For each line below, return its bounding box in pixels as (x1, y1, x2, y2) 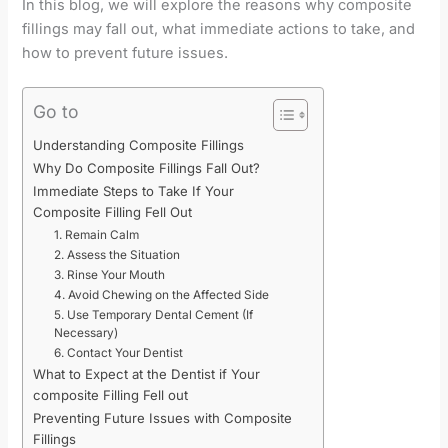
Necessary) (54, 326, 119, 341)
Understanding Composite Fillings (33, 137, 245, 154)
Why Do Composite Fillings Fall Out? (33, 160, 261, 177)
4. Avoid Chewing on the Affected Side (54, 288, 270, 303)
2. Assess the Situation (54, 248, 181, 263)
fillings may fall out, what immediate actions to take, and (22, 20, 416, 39)
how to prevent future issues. (22, 44, 229, 63)
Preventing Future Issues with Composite (33, 410, 293, 427)
